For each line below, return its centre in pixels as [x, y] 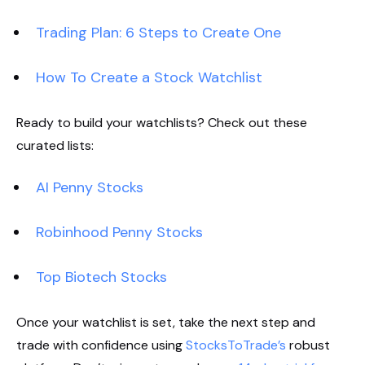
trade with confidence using [101, 345]
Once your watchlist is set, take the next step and [166, 322]
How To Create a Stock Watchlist [149, 77]
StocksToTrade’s [237, 345]
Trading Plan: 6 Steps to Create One [158, 32]
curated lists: [55, 145]
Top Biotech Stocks [101, 277]
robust [310, 345]
